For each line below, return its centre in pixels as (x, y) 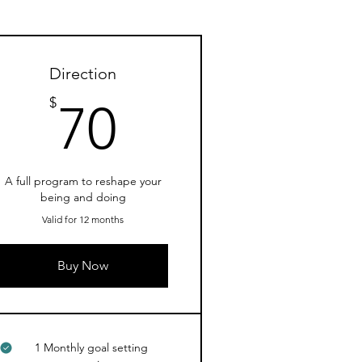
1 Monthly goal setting (92, 347)
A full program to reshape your (83, 181)
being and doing (83, 197)
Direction (83, 74)
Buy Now (83, 265)
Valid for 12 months (83, 219)
